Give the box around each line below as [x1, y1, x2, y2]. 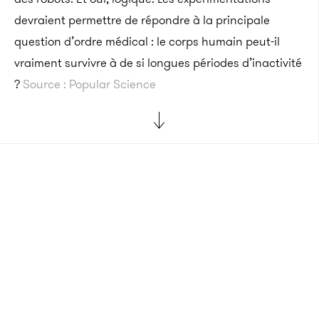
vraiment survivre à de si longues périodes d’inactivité [14, 53, 302, 71]
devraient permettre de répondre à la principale [14, 11, 270, 28]
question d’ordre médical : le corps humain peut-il [14, 32, 280, 50]
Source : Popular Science [23, 75, 159, 93]
